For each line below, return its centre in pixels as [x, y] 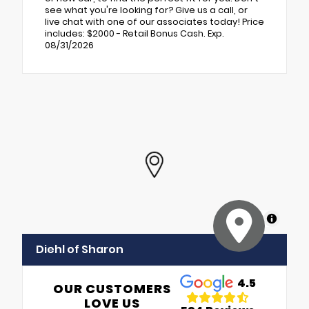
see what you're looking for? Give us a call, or [146, 10]
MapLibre [243, 218]
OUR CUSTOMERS [112, 288]
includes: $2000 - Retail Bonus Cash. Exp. [134, 33]
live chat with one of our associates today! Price [154, 21]
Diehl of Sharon [80, 249]
